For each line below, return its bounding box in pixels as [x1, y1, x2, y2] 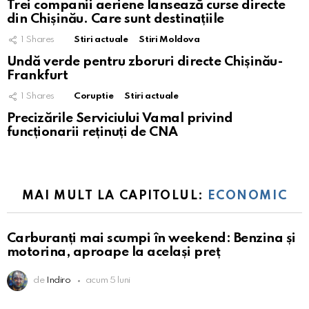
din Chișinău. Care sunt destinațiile [7, 12, 224, 26]
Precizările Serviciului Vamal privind [7, 111, 233, 125]
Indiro [46, 276, 71, 286]
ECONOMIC [207, 189, 288, 202]
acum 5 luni [85, 276, 130, 286]
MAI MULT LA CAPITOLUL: [21, 189, 208, 202]
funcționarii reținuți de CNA [7, 125, 178, 139]
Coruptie [74, 91, 114, 101]
